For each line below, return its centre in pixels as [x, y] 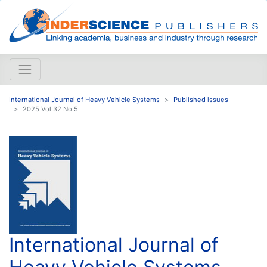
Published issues [201, 99]
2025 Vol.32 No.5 [50, 109]
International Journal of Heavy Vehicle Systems [84, 99]
